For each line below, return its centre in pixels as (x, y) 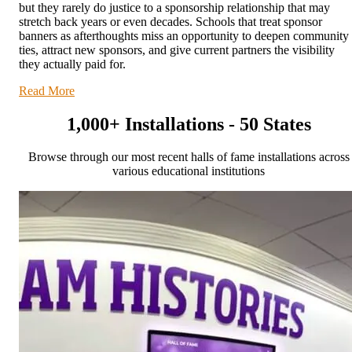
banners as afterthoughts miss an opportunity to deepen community (184, 35)
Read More (47, 90)
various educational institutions (189, 171)
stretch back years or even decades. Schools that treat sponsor (170, 21)
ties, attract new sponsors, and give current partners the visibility (177, 49)
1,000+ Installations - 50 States (189, 124)
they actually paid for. (72, 64)
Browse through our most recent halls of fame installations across (189, 157)
